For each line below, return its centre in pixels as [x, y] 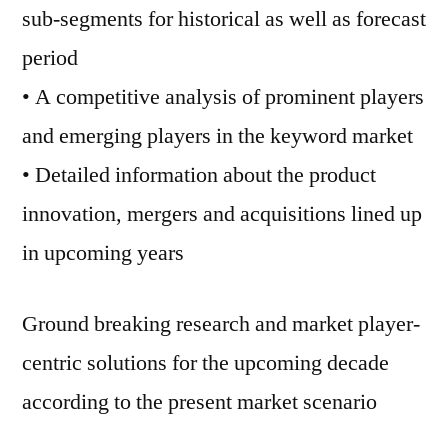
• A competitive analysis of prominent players [223, 97]
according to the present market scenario [199, 402]
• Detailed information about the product [199, 175]
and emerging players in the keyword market [217, 136]
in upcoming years [103, 253]
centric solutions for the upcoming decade [205, 363]
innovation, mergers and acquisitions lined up [222, 214]
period [50, 58]
